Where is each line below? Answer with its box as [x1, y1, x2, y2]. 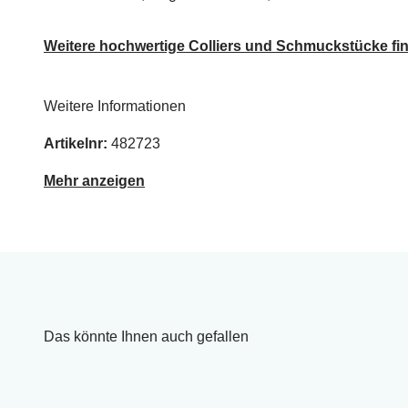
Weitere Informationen [44, 97, 186, 114]
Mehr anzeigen [44, 172, 145, 189]
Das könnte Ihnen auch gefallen [44, 328, 249, 344]
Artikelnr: [44, 135, 107, 151]
